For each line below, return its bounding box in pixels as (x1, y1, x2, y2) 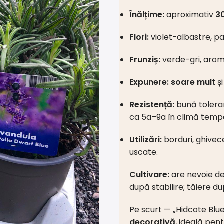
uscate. (129, 146, 158, 158)
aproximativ (164, 8, 215, 20)
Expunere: (129, 76, 169, 88)
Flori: (129, 31, 149, 43)
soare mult (171, 76, 215, 88)
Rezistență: (129, 98, 174, 110)
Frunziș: (129, 53, 160, 65)
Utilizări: (129, 133, 162, 145)
